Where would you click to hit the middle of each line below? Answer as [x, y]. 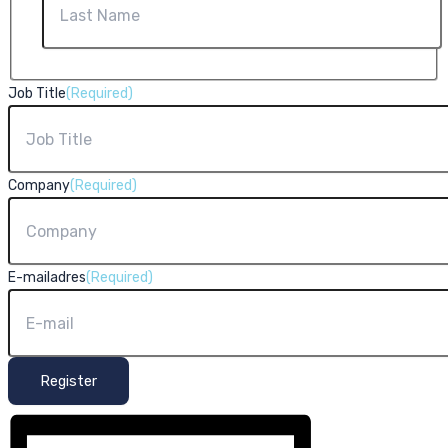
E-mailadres [47, 277]
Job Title [37, 93]
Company [39, 185]
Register [68, 381]
